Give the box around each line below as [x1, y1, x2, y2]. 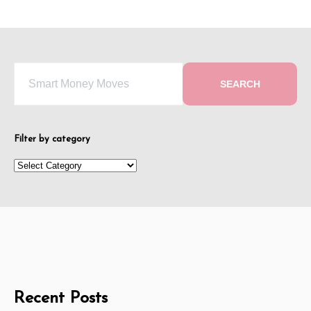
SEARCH [219, 78, 260, 90]
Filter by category [14, 134, 90, 144]
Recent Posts [14, 289, 108, 307]
